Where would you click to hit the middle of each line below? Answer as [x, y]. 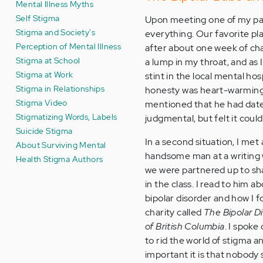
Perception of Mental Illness [69, 46]
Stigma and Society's [56, 32]
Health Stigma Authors [60, 159]
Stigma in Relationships [60, 88]
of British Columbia [185, 226]
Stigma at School [48, 60]
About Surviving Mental [61, 145]
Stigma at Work [45, 74]
